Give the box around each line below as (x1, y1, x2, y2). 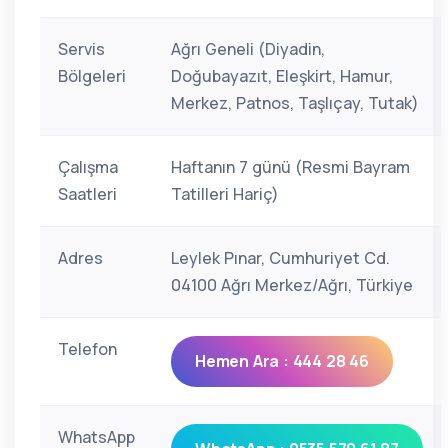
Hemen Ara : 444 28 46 (195, 350, 369, 372)
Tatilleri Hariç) (171, 183, 279, 205)
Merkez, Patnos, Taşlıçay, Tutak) (171, 92, 419, 114)
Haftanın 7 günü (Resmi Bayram (171, 156, 410, 178)
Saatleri (58, 183, 117, 205)
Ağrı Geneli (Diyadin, (171, 38, 325, 60)
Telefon (58, 338, 117, 360)
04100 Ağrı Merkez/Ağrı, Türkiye (171, 274, 413, 296)
